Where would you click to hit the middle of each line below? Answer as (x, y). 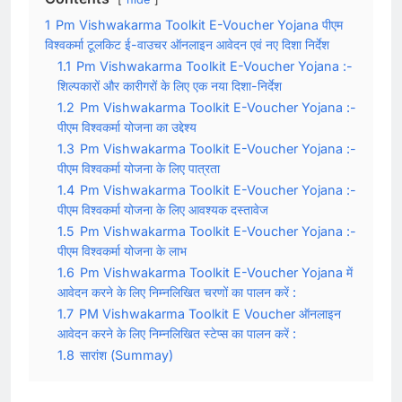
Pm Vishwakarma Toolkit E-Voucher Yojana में (216, 272)
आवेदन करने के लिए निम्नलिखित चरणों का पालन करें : (177, 292)
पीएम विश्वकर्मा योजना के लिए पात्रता (139, 168)
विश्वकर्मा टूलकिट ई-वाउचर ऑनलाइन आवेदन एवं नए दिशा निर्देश (187, 44)
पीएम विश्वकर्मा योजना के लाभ (122, 250)
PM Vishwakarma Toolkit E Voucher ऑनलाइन (210, 313)
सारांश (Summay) (127, 354)
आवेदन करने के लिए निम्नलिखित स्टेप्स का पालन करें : (177, 333)
